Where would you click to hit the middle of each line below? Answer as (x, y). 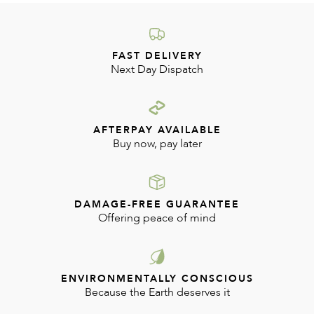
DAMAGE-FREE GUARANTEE (157, 204)
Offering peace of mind (157, 218)
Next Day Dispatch (157, 69)
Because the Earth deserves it (157, 292)
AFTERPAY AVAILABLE (157, 130)
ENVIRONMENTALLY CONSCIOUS (157, 279)
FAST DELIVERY (157, 56)
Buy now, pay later (157, 144)
